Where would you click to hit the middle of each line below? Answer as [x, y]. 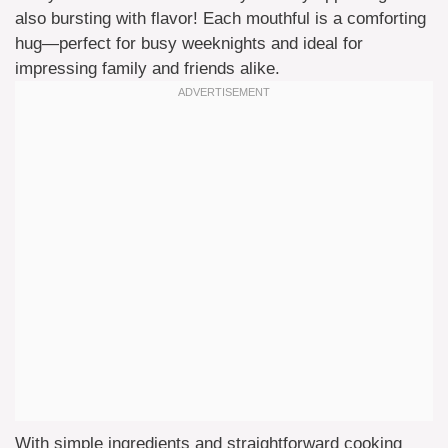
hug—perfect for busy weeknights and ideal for [189, 43]
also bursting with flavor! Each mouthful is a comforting [220, 18]
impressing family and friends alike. [147, 68]
